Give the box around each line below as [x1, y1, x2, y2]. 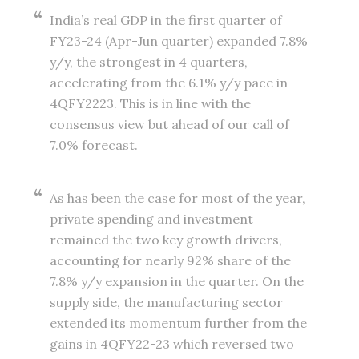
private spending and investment [50, 211, 254, 228]
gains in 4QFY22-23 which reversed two [50, 336, 295, 353]
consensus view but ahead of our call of [50, 116, 290, 133]
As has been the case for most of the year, [50, 190, 306, 207]
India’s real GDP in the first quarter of [50, 12, 283, 29]
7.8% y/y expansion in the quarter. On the [50, 273, 305, 290]
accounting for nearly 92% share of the [50, 252, 292, 269]
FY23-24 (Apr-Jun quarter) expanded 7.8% [50, 33, 309, 50]
